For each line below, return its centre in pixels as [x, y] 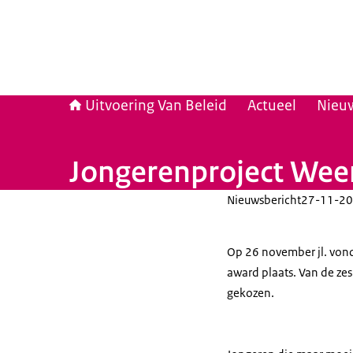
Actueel [272, 106]
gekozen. [251, 293]
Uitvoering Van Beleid [156, 106]
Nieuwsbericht [264, 200]
